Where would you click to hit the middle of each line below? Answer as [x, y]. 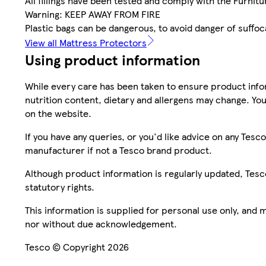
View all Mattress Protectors [86, 43]
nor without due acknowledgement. [101, 224]
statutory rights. [60, 187]
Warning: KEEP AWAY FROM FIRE [93, 14]
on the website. [58, 113]
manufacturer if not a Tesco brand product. [118, 150]
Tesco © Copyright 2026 [77, 247]
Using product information [113, 60]
